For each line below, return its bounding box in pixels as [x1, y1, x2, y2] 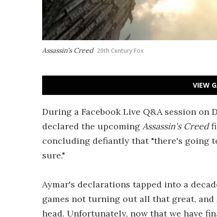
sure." [42, 150, 65, 161]
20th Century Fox [97, 46, 144, 55]
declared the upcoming [42, 121, 142, 132]
